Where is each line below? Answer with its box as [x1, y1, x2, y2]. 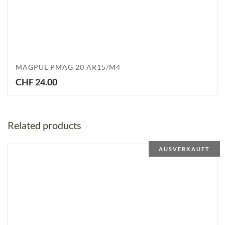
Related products [8, 119, 81, 131]
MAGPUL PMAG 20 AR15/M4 [16, 62, 121, 71]
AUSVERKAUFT [159, 145, 210, 152]
